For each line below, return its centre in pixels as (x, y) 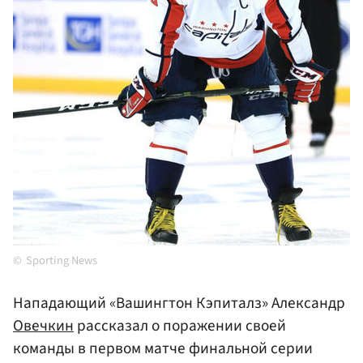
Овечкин (43, 326)
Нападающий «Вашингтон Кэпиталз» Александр (179, 303)
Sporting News (62, 261)
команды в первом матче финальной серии (163, 349)
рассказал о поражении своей (180, 326)
